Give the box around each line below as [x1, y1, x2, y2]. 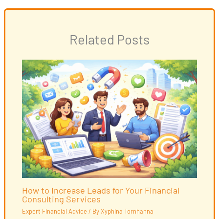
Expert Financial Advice [22, 207, 87, 216]
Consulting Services [22, 193, 101, 204]
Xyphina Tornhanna [100, 207, 153, 216]
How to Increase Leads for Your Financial [22, 184, 179, 196]
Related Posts [69, 31, 150, 47]
